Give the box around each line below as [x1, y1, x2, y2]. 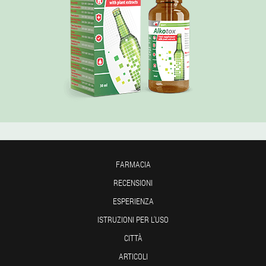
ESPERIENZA [112, 195, 154, 207]
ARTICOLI [118, 250, 148, 262]
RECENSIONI [113, 176, 153, 188]
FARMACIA [115, 158, 151, 170]
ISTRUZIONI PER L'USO [97, 213, 169, 225]
